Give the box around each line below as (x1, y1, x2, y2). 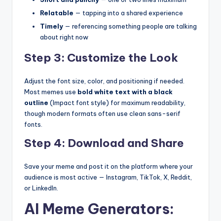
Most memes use (24, 88, 77, 96)
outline (24, 99, 48, 107)
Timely (40, 22, 63, 30)
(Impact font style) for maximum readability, (48, 99, 185, 107)
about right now (40, 33, 88, 41)
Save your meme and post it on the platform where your (24, 162, 193, 170)
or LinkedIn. (24, 184, 58, 192)
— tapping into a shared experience (74, 8, 183, 17)
